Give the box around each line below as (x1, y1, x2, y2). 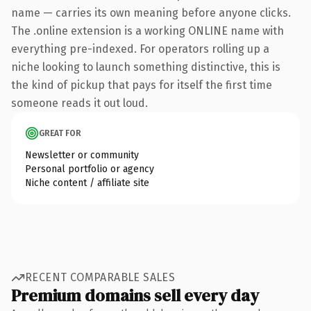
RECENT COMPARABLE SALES (25, 271, 176, 284)
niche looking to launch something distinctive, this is (11, 60, 280, 74)
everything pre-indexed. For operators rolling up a (11, 42, 269, 56)
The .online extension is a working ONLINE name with (11, 24, 284, 37)
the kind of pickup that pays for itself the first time (11, 78, 272, 92)
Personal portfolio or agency (25, 162, 154, 175)
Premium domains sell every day (11, 283, 259, 307)
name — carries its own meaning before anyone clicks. (11, 6, 291, 19)
